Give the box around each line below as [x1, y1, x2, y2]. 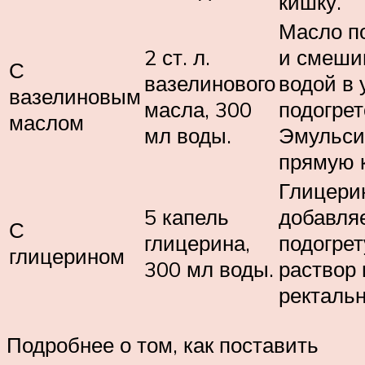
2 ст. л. [144, 44, 210, 71]
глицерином [9, 243, 125, 270]
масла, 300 [144, 96, 252, 123]
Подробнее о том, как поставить [7, 331, 319, 358]
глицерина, [144, 230, 250, 257]
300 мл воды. [144, 256, 274, 283]
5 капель [144, 204, 229, 231]
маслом [9, 109, 84, 136]
